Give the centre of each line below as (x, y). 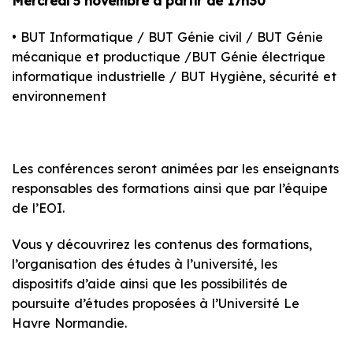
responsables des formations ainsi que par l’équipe (170, 189)
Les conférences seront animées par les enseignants (175, 169)
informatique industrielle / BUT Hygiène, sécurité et (174, 76)
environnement (59, 96)
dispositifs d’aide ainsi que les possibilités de (150, 284)
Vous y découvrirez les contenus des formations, (162, 245)
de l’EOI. (38, 208)
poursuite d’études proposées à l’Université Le (156, 304)
